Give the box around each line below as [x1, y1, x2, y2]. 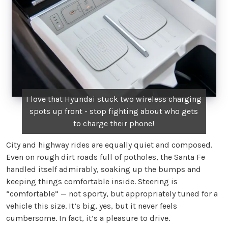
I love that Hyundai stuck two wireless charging [26, 94, 202, 104]
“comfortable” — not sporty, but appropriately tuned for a [6, 189, 218, 199]
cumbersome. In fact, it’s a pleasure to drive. [6, 213, 170, 223]
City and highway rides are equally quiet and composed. [6, 140, 212, 150]
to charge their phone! [73, 119, 155, 129]
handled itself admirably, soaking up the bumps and [6, 164, 201, 175]
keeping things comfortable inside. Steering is [6, 177, 178, 187]
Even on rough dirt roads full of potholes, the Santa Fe [6, 152, 205, 162]
